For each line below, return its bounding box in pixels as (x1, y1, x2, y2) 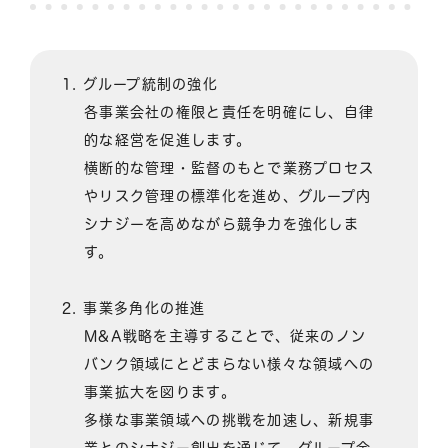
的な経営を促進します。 (84, 132, 252, 147)
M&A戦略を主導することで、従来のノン (84, 328, 367, 343)
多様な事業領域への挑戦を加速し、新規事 (84, 412, 375, 427)
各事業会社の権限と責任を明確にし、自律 (84, 104, 375, 119)
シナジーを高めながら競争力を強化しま (84, 216, 360, 231)
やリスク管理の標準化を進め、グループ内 (84, 188, 372, 203)
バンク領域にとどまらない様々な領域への (84, 356, 375, 371)
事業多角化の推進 (83, 300, 206, 315)
